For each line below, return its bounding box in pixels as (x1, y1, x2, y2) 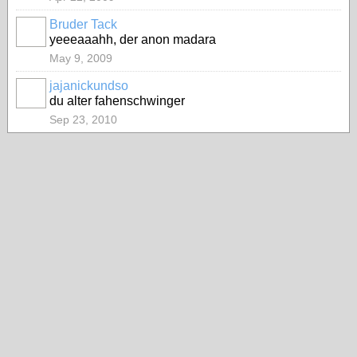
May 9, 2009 (49, 52, 112, 65)
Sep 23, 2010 (49, 113, 117, 126)
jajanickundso (49, 79, 128, 92)
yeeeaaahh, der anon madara (49, 33, 216, 46)
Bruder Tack (49, 18, 117, 31)
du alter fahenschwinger (49, 94, 185, 108)
